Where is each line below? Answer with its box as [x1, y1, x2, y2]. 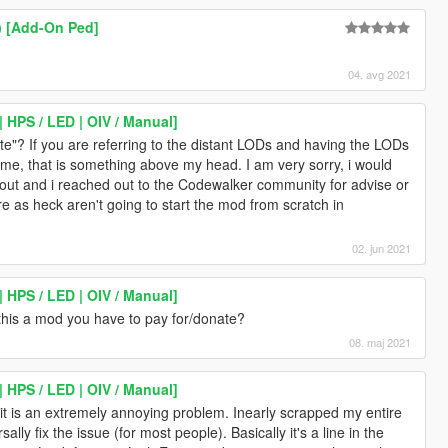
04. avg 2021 [348, 66, 412, 83]
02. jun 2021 [352, 240, 412, 257]
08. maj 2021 [349, 334, 412, 351]
